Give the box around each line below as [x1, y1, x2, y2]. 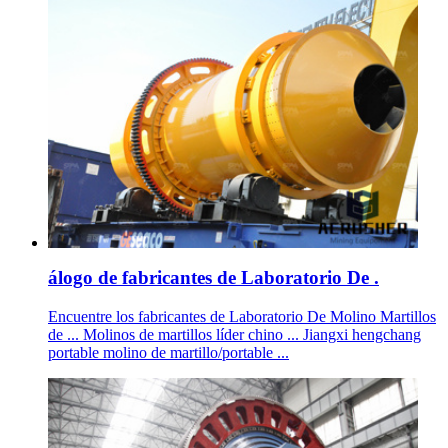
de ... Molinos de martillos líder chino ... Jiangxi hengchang [48, 325, 421, 343]
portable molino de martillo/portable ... [48, 343, 289, 361]
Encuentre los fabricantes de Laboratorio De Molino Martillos [48, 307, 436, 325]
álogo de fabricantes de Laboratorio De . [48, 267, 379, 289]
